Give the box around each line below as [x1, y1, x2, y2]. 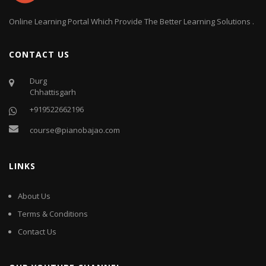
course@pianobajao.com [30, 124, 120, 135]
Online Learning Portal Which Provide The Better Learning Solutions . [9, 15, 254, 27]
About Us [18, 190, 50, 201]
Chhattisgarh [30, 86, 76, 97]
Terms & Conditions [18, 208, 88, 219]
